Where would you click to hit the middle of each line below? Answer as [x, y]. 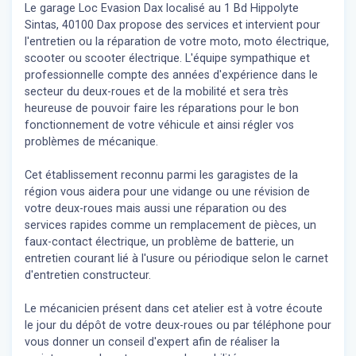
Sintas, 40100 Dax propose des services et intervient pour [172, 25]
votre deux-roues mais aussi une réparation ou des [156, 209]
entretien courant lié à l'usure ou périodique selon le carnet [176, 259]
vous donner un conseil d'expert [107, 342]
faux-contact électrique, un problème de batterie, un [159, 242]
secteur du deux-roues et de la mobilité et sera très [157, 92]
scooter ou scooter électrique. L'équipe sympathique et [167, 59]
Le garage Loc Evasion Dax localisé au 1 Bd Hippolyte [162, 9]
